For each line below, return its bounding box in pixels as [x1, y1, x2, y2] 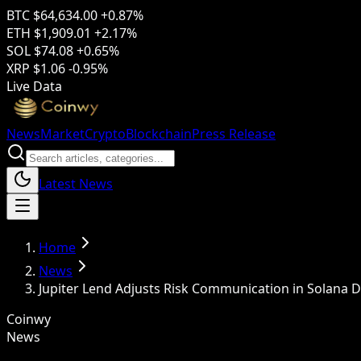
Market [40, 125, 85, 143]
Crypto [85, 125, 126, 143]
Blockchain [126, 125, 192, 143]
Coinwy [6, 310, 51, 328]
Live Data [6, 77, 62, 95]
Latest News [39, 175, 113, 193]
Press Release [192, 125, 276, 143]
